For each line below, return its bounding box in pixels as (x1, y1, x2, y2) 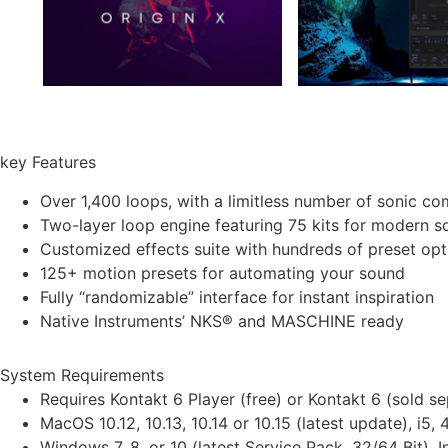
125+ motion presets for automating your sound (40, 262, 405, 283)
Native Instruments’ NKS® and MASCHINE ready (40, 310, 404, 331)
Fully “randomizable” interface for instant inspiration (40, 286, 434, 307)
